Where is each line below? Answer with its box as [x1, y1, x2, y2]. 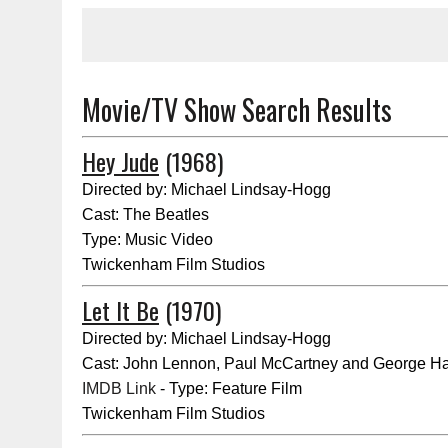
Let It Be [82, 292, 159, 328]
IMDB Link [82, 380, 156, 397]
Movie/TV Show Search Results [82, 89, 392, 130]
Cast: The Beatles [82, 206, 209, 223]
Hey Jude [82, 143, 159, 179]
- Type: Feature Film [156, 380, 302, 397]
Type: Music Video [82, 231, 213, 248]
